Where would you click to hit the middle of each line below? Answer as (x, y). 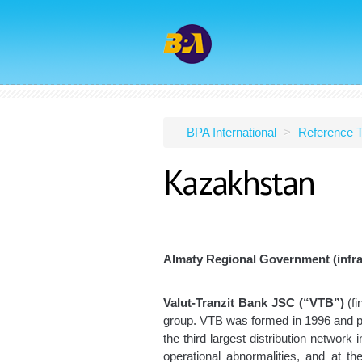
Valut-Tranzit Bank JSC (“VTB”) (254, 303)
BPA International (232, 132)
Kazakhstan (239, 182)
